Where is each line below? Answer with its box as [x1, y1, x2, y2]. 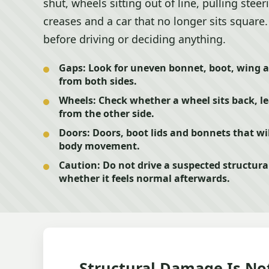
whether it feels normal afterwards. [59, 172, 230, 185]
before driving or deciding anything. [43, 32, 226, 46]
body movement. [59, 139, 140, 153]
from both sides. [59, 74, 137, 88]
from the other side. [59, 107, 154, 120]
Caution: [59, 159, 100, 172]
